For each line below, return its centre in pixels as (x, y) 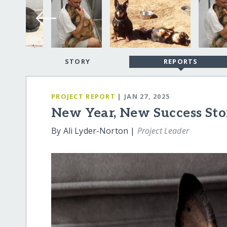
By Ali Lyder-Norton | (94, 131)
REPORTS (181, 62)
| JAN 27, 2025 (144, 96)
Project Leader (163, 131)
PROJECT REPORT (83, 96)
